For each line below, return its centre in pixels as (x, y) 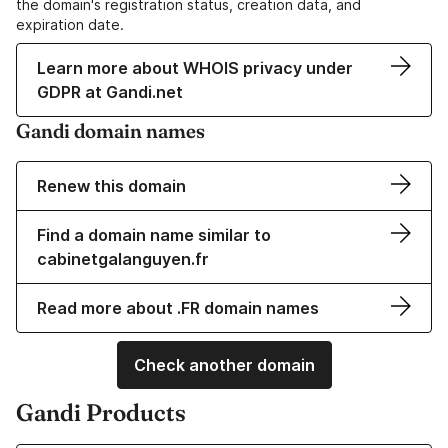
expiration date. (70, 25)
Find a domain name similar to (154, 235)
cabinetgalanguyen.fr (123, 259)
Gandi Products (101, 413)
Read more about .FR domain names (178, 308)
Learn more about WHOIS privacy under (195, 68)
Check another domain (224, 365)
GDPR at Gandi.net (110, 92)
